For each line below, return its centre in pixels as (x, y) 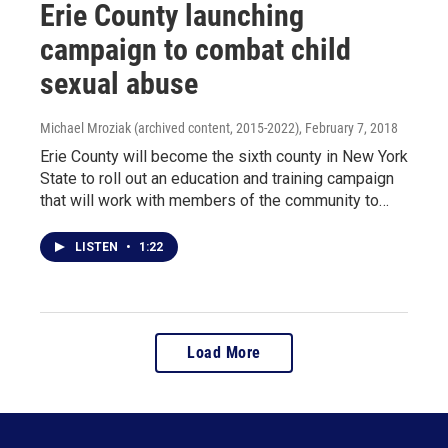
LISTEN (98, 247)
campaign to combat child (195, 50)
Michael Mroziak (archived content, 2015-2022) (169, 128)
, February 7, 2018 (348, 128)
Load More (224, 353)
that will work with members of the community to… (214, 201)
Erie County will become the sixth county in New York (224, 157)
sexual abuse (119, 84)
